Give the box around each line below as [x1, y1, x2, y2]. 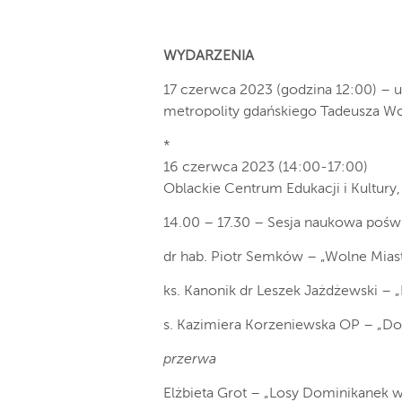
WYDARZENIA [163, 49, 254, 64]
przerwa [163, 353, 216, 367]
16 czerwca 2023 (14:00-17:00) [163, 161, 368, 175]
